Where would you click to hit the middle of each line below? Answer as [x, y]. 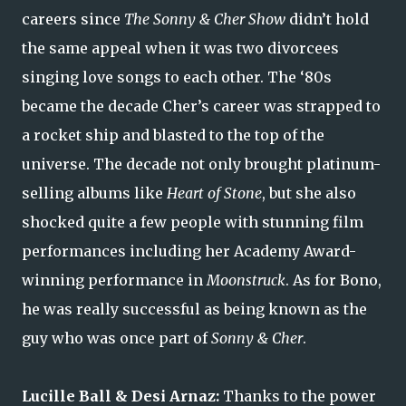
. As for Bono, [333, 280]
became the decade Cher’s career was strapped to [201, 106]
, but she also [309, 193]
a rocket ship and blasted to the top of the [173, 135]
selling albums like [94, 193]
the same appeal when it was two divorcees [180, 48]
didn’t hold [327, 19]
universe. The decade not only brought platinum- [201, 164]
